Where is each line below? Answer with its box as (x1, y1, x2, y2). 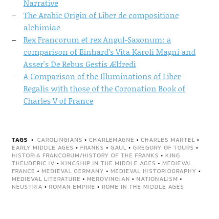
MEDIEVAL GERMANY (41, 167, 104, 175)
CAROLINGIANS (37, 135, 83, 144)
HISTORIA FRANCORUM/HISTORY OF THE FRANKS (11, 151, 159, 160)
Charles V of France (23, 95, 93, 106)
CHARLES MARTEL (140, 135, 195, 144)
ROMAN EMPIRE (48, 182, 95, 191)
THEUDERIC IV (11, 159, 55, 168)
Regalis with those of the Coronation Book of (23, 83, 185, 94)
